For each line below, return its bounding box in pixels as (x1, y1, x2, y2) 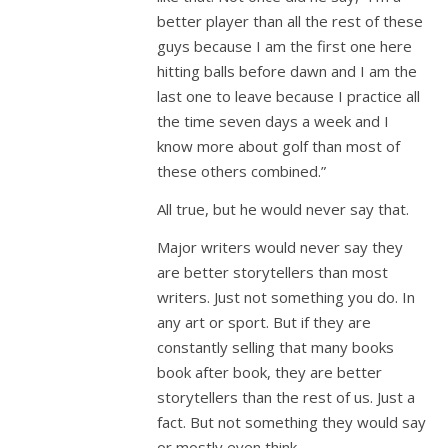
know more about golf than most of (157, 136, 400, 156)
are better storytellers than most (157, 262, 388, 282)
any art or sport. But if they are (157, 312, 371, 332)
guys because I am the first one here (157, 36, 412, 56)
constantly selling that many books (157, 337, 394, 357)
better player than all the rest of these (157, 11, 423, 31)
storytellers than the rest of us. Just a (157, 387, 415, 407)
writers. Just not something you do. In (157, 287, 415, 307)
